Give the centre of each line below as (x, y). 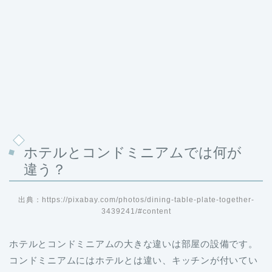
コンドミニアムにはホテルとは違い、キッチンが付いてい (134, 260)
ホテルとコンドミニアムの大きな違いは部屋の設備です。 (134, 244)
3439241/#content (136, 211)
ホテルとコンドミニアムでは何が (133, 152)
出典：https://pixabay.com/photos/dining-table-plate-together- (136, 200)
